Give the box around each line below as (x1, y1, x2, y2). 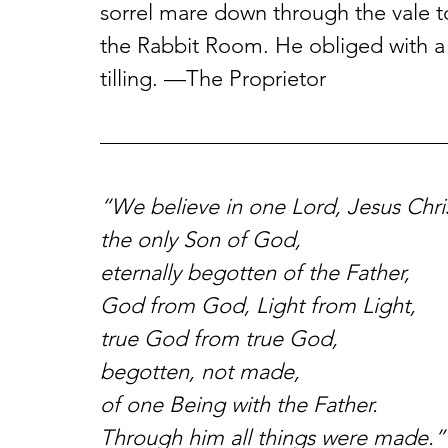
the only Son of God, (100, 226, 301, 253)
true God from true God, (100, 325, 338, 352)
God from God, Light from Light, (100, 292, 416, 319)
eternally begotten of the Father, (100, 259, 410, 286)
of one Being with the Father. (100, 391, 378, 418)
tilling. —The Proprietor (100, 65, 326, 92)
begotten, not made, (100, 358, 300, 385)
